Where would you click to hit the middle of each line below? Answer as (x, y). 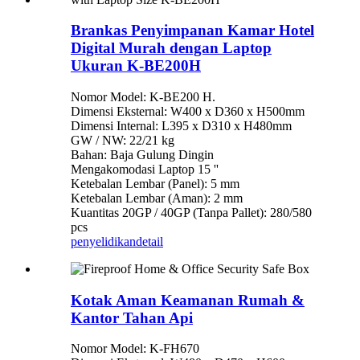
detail (149, 241)
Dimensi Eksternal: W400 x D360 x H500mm (188, 111)
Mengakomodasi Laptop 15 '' (145, 169)
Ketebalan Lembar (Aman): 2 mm (157, 198)
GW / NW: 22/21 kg (123, 140)
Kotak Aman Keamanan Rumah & (188, 300)
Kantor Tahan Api (132, 317)
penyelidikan (103, 241)
